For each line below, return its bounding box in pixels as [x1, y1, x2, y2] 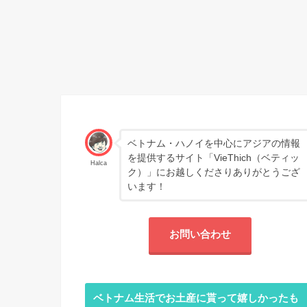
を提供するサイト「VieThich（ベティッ [127, 151, 299, 163]
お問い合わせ [169, 229, 231, 241]
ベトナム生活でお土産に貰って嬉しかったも [93, 292, 299, 304]
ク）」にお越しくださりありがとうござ [127, 166, 300, 177]
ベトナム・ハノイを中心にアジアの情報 [127, 137, 300, 149]
